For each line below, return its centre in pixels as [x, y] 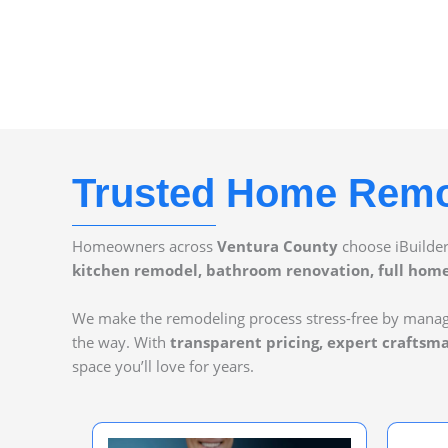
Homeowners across [144, 246]
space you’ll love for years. [163, 366]
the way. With [121, 342]
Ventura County [277, 246]
